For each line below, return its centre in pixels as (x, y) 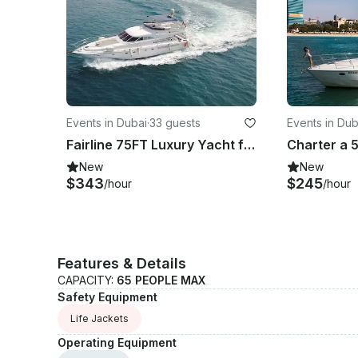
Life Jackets (99, 318)
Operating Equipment (117, 342)
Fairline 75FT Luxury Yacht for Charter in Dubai (249, 144)
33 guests (175, 122)
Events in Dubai (107, 122)
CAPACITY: (87, 280)
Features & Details (122, 263)
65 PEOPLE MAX (161, 280)
